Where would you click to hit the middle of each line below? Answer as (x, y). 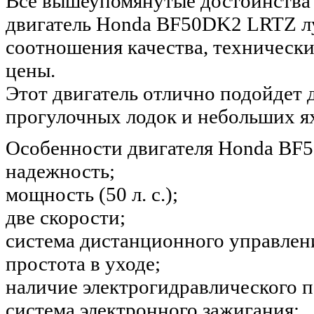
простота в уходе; (83, 263)
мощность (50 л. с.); (92, 194)
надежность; (60, 171)
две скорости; (66, 217)
